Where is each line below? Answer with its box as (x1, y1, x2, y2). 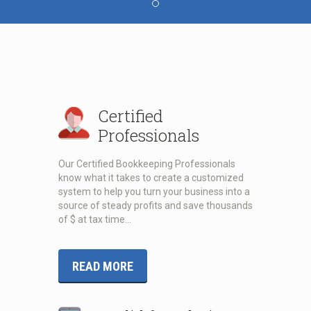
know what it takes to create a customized (58, 172, 244, 184)
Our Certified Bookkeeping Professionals (58, 158, 235, 170)
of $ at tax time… (58, 214, 131, 226)
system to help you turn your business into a (58, 186, 250, 198)
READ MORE (72, 259, 133, 274)
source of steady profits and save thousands (58, 200, 253, 212)
